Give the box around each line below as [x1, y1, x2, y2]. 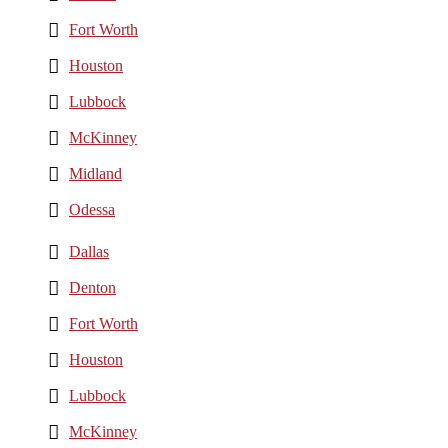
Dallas [69, 243, 109, 260]
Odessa [69, 201, 115, 218]
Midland [69, 165, 122, 182]
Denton [69, 279, 116, 296]
